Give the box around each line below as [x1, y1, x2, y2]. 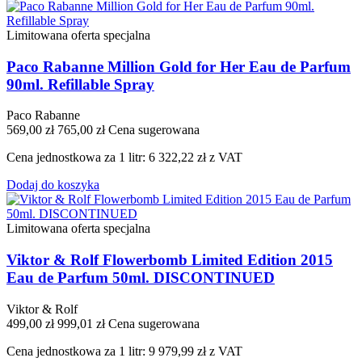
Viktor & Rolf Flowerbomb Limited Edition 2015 [6, 250, 333, 268]
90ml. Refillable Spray [6, 75, 154, 93]
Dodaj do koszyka [6, 178, 99, 192]
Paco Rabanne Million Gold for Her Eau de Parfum [6, 57, 351, 75]
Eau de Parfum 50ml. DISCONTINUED [6, 268, 275, 286]
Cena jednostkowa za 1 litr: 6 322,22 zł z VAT [6, 150, 242, 165]
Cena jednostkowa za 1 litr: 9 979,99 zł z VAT [6, 343, 242, 358]
